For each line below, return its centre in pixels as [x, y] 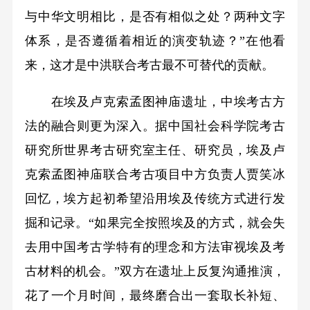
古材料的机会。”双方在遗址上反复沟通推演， [155, 272]
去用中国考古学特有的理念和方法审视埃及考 [155, 247]
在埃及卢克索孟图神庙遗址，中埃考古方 [155, 102]
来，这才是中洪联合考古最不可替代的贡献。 [149, 65]
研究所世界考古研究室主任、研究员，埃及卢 [155, 151]
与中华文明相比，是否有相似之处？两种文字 [155, 17]
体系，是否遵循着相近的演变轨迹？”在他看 [155, 41]
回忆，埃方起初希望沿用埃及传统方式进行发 [155, 199]
